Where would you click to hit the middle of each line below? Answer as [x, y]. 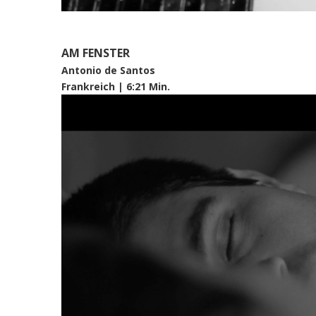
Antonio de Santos [108, 70]
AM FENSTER [97, 53]
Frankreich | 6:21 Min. [116, 86]
